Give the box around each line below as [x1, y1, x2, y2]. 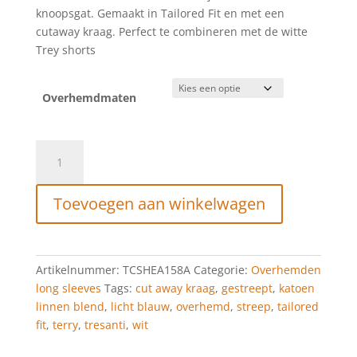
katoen [278, 280, 315, 296]
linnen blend [35, 299, 104, 315]
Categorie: [193, 262, 251, 278]
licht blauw [110, 299, 170, 315]
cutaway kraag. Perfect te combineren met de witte [35, 24, 308, 40]
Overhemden [250, 262, 321, 278]
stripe [34, 233, 66, 249]
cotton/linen [34, 251, 100, 267]
